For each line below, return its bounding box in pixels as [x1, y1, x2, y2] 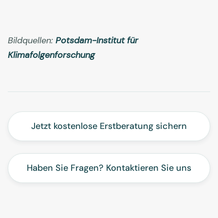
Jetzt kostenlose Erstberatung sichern [31, 120, 187, 132]
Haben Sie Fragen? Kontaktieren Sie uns [27, 162, 191, 174]
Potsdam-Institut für [55, 35, 138, 47]
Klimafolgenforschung [8, 49, 95, 61]
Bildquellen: [8, 35, 55, 47]
